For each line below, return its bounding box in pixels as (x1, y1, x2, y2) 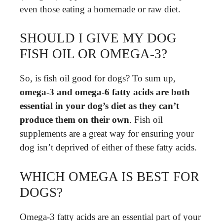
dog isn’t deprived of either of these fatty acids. (20, 142, 197, 152)
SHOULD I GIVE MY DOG (20, 31, 177, 45)
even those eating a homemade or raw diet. (20, 3, 181, 14)
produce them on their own (20, 114, 129, 125)
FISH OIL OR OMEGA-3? (20, 46, 167, 61)
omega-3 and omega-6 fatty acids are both (20, 87, 190, 97)
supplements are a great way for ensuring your (20, 128, 194, 139)
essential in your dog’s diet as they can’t (20, 101, 179, 111)
